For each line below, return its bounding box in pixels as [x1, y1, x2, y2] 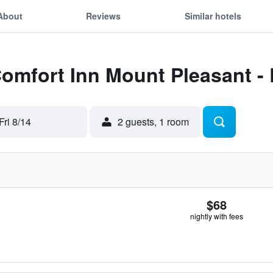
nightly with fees [190, 211, 243, 221]
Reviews [86, 9, 121, 22]
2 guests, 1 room [118, 115, 189, 129]
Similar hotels [184, 9, 241, 22]
